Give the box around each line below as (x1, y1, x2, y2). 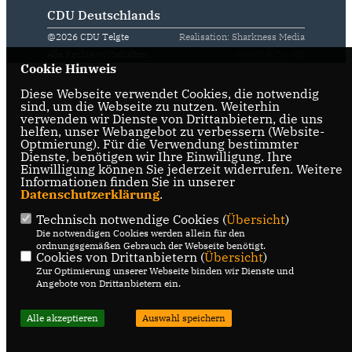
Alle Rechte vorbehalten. (46, 48, 149, 60)
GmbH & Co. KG (235, 48, 306, 60)
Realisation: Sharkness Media (179, 31, 306, 42)
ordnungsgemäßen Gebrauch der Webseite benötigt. (35, 240, 266, 251)
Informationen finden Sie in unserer (20, 174, 235, 189)
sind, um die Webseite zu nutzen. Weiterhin (20, 98, 280, 114)
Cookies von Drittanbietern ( (35, 249, 204, 265)
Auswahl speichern (141, 312, 225, 324)
